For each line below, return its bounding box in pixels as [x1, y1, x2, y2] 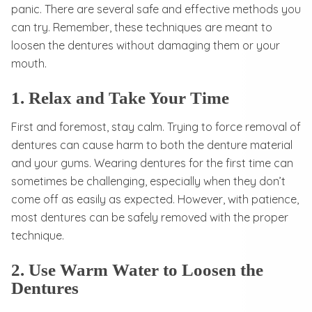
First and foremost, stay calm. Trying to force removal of [11, 119, 301, 134]
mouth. [11, 56, 47, 70]
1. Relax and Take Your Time [11, 88, 229, 107]
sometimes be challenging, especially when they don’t [11, 173, 286, 188]
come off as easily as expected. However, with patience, [11, 192, 299, 206]
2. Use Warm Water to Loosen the [11, 260, 263, 279]
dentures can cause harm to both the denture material [11, 137, 292, 152]
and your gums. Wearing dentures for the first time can [11, 155, 293, 170]
